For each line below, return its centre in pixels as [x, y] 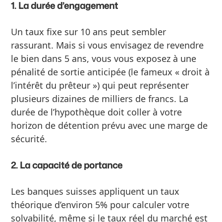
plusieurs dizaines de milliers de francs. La [100, 98]
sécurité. [29, 139]
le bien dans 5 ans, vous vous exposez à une [104, 58]
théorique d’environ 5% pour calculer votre [100, 204]
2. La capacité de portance [67, 165]
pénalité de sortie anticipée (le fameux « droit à [111, 72]
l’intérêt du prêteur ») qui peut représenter [100, 85]
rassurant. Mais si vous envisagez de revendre [108, 45]
